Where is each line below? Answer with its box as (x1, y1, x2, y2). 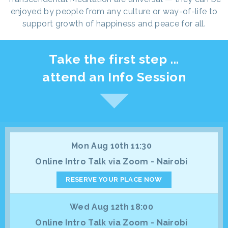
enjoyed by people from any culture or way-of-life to (10, 6, 218, 16)
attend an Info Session (42, 69, 186, 84)
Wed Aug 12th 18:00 (70, 202, 153, 212)
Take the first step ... (49, 51, 179, 67)
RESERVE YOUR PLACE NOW (66, 175, 162, 183)
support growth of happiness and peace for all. (22, 18, 206, 28)
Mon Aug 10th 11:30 (71, 140, 152, 151)
